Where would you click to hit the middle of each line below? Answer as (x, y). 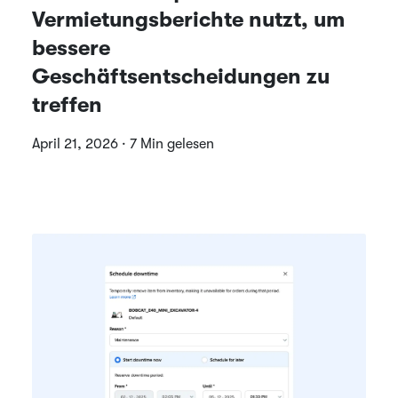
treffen (67, 104)
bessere (71, 48)
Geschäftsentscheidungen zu (181, 76)
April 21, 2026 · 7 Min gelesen (123, 143)
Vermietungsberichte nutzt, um (188, 19)
